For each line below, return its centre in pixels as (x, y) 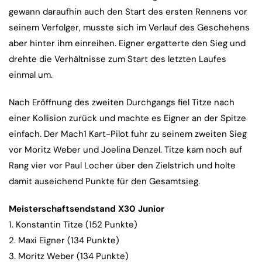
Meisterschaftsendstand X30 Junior (87, 209)
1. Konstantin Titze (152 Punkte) (73, 225)
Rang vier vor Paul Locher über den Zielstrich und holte (122, 166)
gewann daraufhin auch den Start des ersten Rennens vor (128, 12)
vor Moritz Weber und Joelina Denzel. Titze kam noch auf (125, 150)
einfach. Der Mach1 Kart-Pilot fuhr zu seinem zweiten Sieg (128, 134)
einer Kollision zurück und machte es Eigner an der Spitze (127, 118)
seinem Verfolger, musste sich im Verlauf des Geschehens (129, 28)
